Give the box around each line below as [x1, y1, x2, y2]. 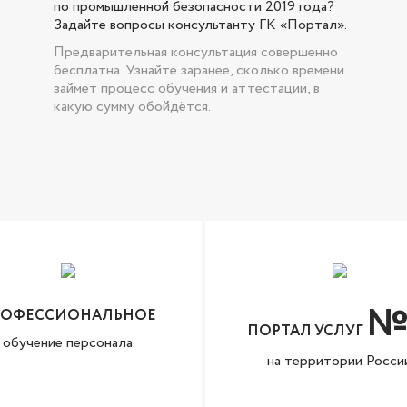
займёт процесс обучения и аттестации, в [54, 78, 320, 99]
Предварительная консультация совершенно [54, 42, 338, 63]
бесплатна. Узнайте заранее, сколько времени [54, 60, 344, 81]
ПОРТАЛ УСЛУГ [247, 321, 366, 342]
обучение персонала [3, 333, 133, 353]
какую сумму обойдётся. [54, 96, 211, 117]
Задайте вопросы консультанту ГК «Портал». [54, 15, 347, 35]
